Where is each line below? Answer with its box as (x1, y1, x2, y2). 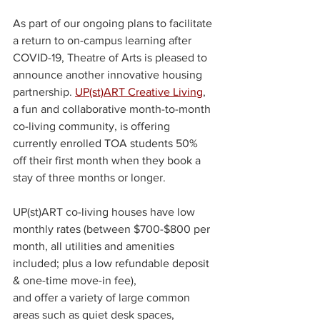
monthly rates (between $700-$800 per (13, 222, 213, 235)
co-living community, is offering (13, 119, 173, 132)
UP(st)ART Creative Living (75, 85, 203, 98)
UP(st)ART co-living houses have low (13, 205, 198, 218)
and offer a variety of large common (13, 291, 193, 304)
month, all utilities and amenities (13, 239, 177, 252)
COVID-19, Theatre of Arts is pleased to (13, 51, 210, 64)
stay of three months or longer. (13, 171, 166, 184)
